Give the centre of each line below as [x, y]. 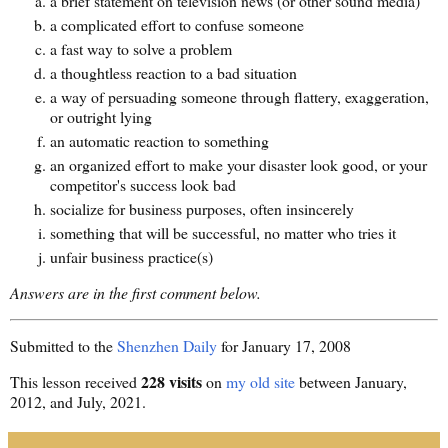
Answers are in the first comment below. [135, 292]
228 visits [171, 382]
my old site [260, 382]
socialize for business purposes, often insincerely [202, 209]
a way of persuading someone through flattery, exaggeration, [239, 97]
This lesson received [75, 382]
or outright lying [101, 117]
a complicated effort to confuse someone [177, 25]
